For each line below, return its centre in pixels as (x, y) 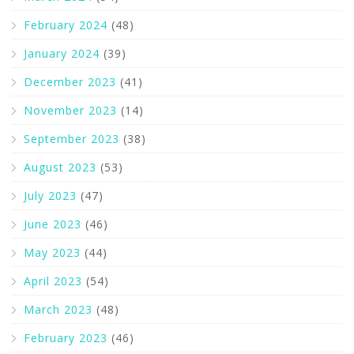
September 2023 (72, 139)
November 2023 (70, 110)
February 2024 (66, 25)
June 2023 (53, 224)
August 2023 (60, 167)
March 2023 (58, 309)
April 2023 (53, 281)
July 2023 (50, 196)
